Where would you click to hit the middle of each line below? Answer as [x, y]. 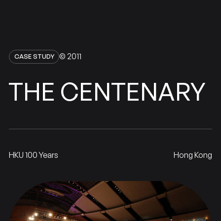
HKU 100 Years [33, 155]
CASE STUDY [34, 56]
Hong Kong [193, 155]
